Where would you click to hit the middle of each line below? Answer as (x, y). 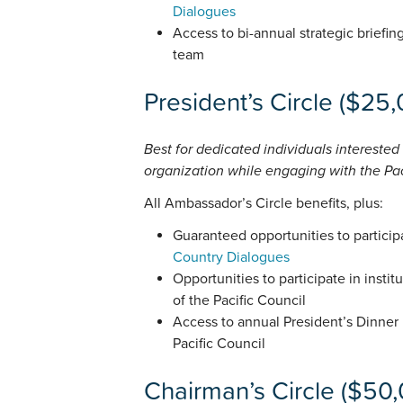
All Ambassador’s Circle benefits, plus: (264, 204)
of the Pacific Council (239, 301)
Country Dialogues (231, 258)
